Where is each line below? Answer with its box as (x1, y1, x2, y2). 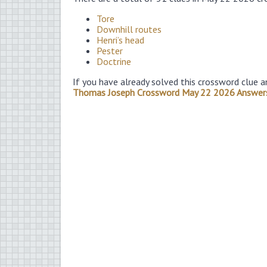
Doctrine (97, 55, 131, 67)
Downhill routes (97, 23, 162, 35)
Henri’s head (97, 33, 144, 46)
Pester (97, 44, 123, 57)
